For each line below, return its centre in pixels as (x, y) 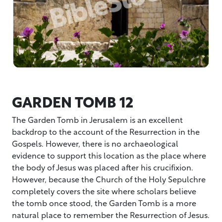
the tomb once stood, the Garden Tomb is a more (104, 203)
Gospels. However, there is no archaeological (95, 143)
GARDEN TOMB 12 (73, 101)
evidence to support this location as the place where (109, 155)
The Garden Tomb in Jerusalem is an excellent (97, 119)
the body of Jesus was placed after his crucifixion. (103, 167)
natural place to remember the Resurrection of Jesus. (111, 215)
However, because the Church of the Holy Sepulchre (109, 179)
